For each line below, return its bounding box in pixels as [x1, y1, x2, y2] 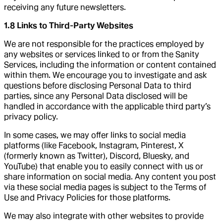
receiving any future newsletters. [4, 2, 126, 12]
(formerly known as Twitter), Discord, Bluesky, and [4, 151, 189, 161]
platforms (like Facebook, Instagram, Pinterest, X [4, 140, 183, 150]
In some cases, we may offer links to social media [4, 130, 186, 140]
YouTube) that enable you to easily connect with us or [4, 161, 203, 171]
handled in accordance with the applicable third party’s [4, 101, 211, 111]
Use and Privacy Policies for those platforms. [4, 192, 170, 202]
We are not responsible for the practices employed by [4, 39, 204, 49]
